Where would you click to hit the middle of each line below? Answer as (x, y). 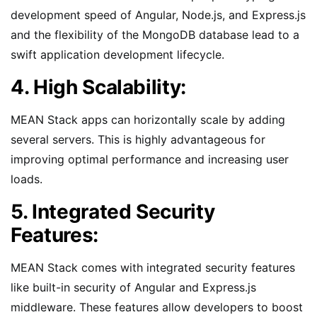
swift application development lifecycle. (117, 54)
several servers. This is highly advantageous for (138, 139)
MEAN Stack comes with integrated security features (153, 267)
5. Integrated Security (113, 211)
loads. (27, 179)
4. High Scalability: (98, 87)
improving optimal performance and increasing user (150, 159)
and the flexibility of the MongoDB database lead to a (155, 34)
